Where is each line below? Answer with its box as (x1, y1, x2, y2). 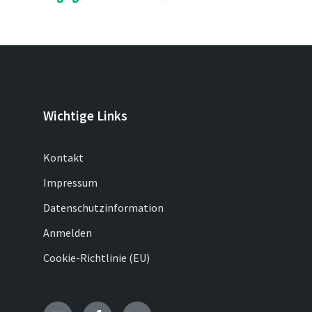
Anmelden (43, 226, 92, 240)
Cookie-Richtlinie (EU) (43, 251, 150, 265)
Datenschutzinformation (43, 201, 164, 214)
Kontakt (43, 150, 84, 164)
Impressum (43, 175, 97, 189)
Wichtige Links (43, 107, 127, 124)
